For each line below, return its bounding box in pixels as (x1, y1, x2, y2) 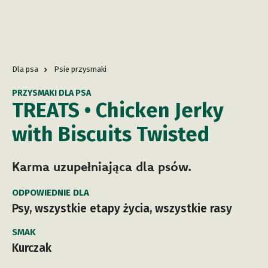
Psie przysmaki (54, 65, 106, 74)
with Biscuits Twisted (12, 122, 209, 147)
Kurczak (12, 241, 51, 255)
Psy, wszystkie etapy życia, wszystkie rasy (12, 202, 232, 216)
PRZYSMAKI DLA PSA (12, 88, 91, 99)
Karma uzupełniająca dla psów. (12, 159, 191, 175)
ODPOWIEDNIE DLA (12, 187, 89, 199)
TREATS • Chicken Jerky (12, 98, 224, 123)
